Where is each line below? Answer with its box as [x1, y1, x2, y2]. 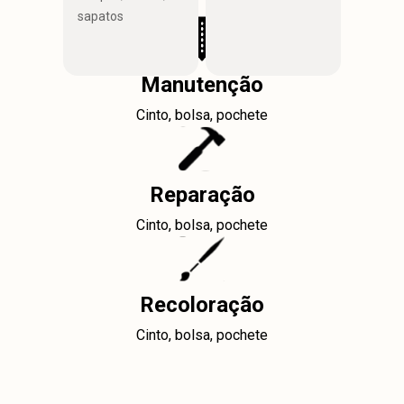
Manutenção [141, 72, 263, 97]
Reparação [149, 182, 255, 207]
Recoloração [140, 292, 264, 317]
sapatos [78, 9, 124, 24]
